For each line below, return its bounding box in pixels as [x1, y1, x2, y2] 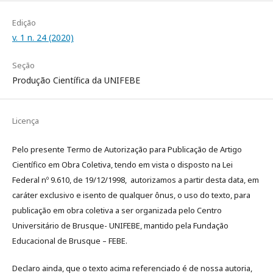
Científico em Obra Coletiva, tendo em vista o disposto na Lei [12, 159, 233, 171]
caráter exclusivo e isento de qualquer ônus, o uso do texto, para [12, 190, 250, 201]
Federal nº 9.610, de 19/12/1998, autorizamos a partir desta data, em [12, 174, 259, 186]
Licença [12, 115, 39, 127]
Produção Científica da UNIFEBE [12, 74, 140, 87]
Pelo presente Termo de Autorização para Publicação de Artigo [12, 144, 242, 155]
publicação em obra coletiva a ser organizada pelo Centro [12, 205, 222, 216]
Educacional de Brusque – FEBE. [12, 235, 127, 247]
